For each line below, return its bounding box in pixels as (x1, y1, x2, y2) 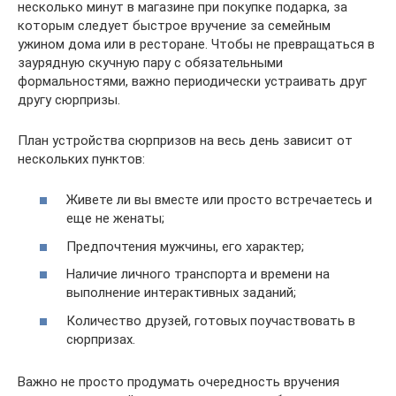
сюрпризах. (66, 331, 135, 347)
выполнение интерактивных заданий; (66, 285, 296, 301)
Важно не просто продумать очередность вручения (18, 373, 339, 390)
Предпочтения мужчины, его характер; (66, 238, 304, 255)
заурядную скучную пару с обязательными (18, 54, 283, 71)
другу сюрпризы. (18, 91, 120, 108)
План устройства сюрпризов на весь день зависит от (18, 132, 353, 148)
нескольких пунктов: (18, 150, 145, 167)
